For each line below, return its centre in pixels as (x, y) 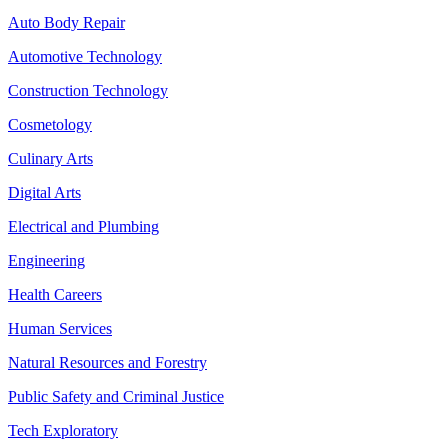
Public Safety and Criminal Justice (116, 396)
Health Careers (55, 294)
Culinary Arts (50, 158)
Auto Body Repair (66, 22)
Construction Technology (88, 90)
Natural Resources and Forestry (107, 362)
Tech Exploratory (63, 430)
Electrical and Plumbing (83, 226)
